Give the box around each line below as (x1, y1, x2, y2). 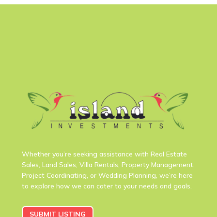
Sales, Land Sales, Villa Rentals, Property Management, (21, 160, 195, 169)
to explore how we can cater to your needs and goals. (21, 181, 192, 190)
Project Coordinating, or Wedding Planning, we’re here (21, 170, 193, 180)
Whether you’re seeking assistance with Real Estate (21, 149, 187, 158)
